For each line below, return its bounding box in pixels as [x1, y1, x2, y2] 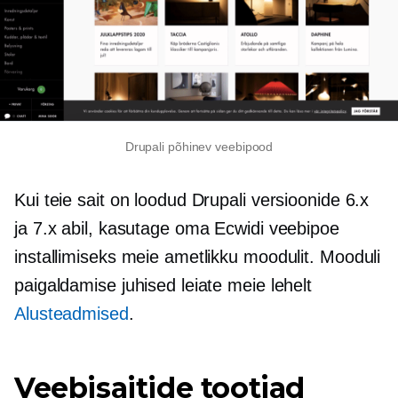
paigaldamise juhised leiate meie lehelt [14, 275, 313, 296]
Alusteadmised [14, 304, 129, 324]
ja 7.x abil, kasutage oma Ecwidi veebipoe [14, 219, 339, 239]
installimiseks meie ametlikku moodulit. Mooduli [14, 247, 381, 267]
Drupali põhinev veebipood [124, 139, 274, 155]
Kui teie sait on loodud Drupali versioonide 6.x [14, 190, 370, 211]
